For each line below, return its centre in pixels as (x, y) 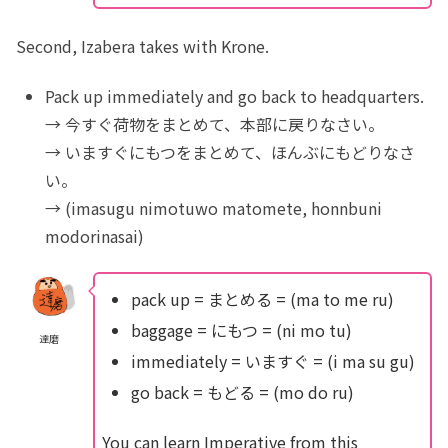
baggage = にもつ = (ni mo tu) (241, 329)
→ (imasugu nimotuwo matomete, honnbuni (214, 207)
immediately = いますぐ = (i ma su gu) (272, 360)
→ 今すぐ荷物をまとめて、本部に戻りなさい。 (215, 123)
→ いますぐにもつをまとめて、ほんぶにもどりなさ (230, 151)
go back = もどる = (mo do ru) (242, 392)
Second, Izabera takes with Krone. (142, 45)
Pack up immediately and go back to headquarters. (235, 95)
